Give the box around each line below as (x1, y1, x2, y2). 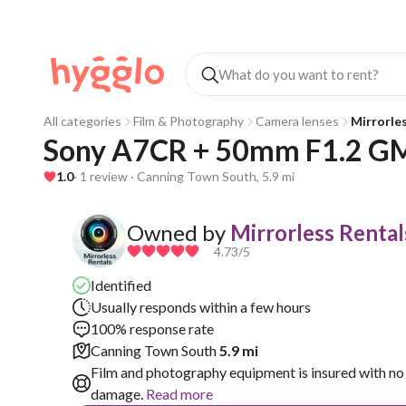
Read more (143, 385, 213, 402)
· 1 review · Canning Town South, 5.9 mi (73, 169, 295, 184)
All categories (43, 113, 121, 129)
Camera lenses (256, 113, 339, 129)
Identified (91, 276, 151, 294)
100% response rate (91, 320, 214, 337)
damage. (91, 385, 143, 402)
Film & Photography (133, 113, 244, 129)
